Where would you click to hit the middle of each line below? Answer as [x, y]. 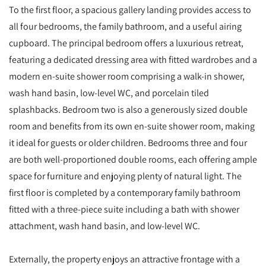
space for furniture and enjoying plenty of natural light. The [125, 175]
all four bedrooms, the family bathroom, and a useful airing [125, 26]
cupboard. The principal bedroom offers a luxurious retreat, [126, 42]
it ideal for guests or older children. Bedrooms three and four [128, 142]
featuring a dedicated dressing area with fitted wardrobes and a [133, 59]
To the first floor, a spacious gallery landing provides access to [130, 9]
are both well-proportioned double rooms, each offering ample [133, 159]
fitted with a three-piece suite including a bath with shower [124, 209]
